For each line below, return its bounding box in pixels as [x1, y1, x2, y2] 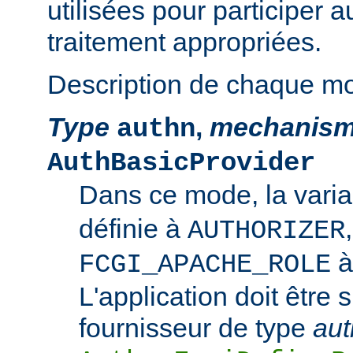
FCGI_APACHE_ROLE [79, 249, 331, 280]
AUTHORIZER [188, 215, 345, 246]
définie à [79, 213, 188, 243]
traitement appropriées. [47, 26, 321, 57]
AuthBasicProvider [47, 147, 315, 178]
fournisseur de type [79, 312, 313, 343]
